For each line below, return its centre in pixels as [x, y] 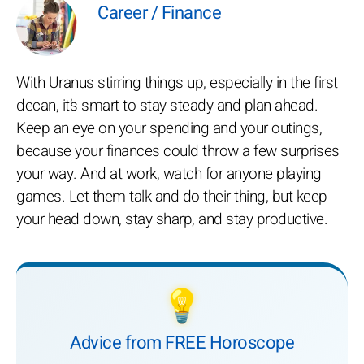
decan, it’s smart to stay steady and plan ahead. [167, 106]
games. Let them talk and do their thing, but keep [172, 197]
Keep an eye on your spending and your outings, [169, 128]
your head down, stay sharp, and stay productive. [172, 219]
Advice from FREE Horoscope [182, 343]
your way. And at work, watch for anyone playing [169, 174]
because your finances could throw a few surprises [178, 151]
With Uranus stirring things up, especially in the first [177, 83]
